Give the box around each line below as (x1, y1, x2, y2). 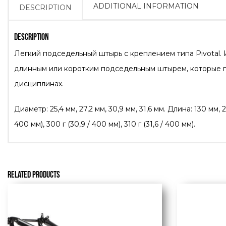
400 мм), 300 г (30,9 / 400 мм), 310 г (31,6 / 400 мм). (14, 119, 195, 129)
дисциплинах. (14, 79, 64, 88)
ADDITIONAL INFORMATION (93, 1, 199, 11)
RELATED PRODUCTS (8, 168, 60, 178)
